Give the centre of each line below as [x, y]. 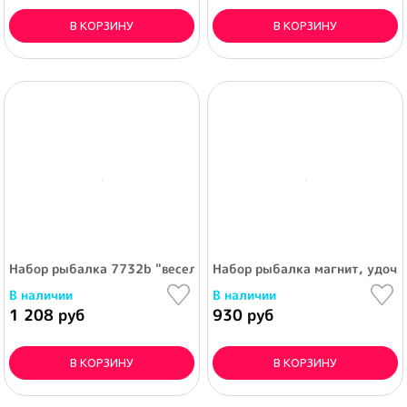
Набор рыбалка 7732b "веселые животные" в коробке [181, 268]
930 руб [243, 315]
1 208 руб [47, 315]
